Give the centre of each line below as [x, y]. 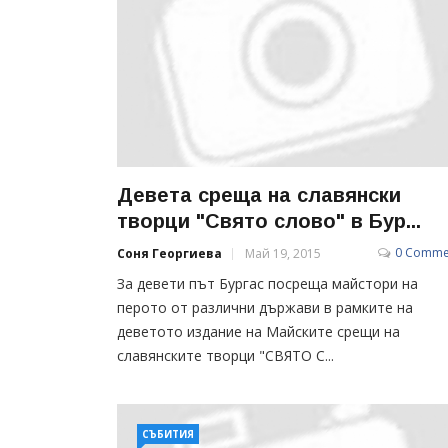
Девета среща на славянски [259, 194]
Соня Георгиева [169, 253]
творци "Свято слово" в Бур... [269, 220]
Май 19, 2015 [283, 253]
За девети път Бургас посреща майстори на [267, 283]
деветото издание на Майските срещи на [258, 331]
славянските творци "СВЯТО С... [225, 355]
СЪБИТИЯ [168, 434]
